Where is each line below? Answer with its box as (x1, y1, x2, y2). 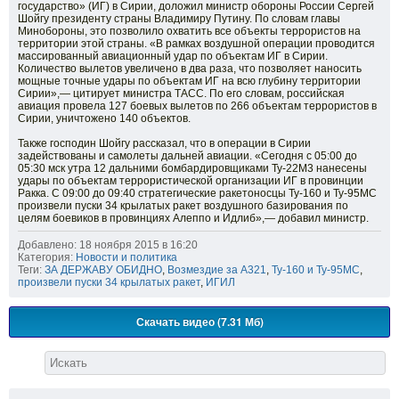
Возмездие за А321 (167, 264, 266, 277)
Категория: (18, 251, 73, 265)
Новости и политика (76, 251, 177, 265)
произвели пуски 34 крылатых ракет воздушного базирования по (18, 199, 348, 213)
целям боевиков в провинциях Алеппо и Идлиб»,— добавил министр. (18, 212, 369, 225)
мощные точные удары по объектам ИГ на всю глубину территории (18, 75, 361, 88)
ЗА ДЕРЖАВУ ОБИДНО (45, 264, 162, 277)
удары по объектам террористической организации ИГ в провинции (18, 175, 363, 188)
